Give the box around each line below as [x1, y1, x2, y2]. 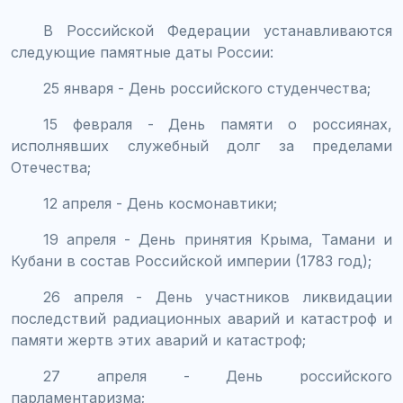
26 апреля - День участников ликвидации [43, 287, 392, 306]
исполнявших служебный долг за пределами [11, 136, 392, 155]
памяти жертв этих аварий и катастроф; [11, 330, 306, 349]
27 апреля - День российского [43, 366, 392, 385]
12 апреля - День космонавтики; [43, 193, 277, 212]
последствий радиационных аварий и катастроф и [11, 309, 392, 327]
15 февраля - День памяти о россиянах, [43, 114, 392, 133]
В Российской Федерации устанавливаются [43, 21, 392, 40]
